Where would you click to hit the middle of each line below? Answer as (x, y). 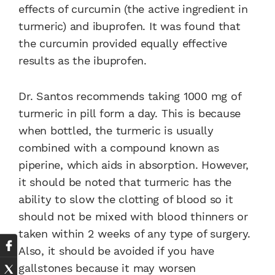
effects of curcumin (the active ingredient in (133, 9)
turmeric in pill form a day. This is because (130, 114)
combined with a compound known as (119, 148)
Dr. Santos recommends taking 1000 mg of (130, 96)
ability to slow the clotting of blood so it (126, 199)
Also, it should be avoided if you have (116, 251)
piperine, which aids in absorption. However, (134, 165)
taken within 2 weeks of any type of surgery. (134, 234)
